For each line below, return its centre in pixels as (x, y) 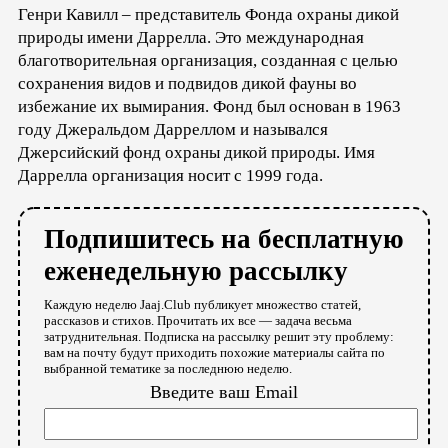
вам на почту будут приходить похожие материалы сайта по (214, 352)
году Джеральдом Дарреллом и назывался (173, 129)
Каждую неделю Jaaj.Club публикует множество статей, (202, 304)
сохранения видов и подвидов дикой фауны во (187, 83)
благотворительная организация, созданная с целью (208, 60)
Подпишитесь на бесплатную (224, 238)
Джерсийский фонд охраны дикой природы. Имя (196, 152)
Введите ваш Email (224, 391)
